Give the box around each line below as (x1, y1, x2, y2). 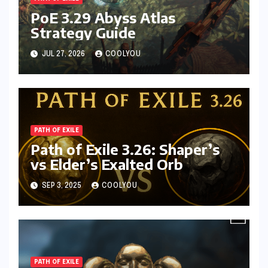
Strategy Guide (31, 23, 136, 42)
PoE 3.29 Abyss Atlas (31, 8, 175, 27)
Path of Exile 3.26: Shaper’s (31, 140, 220, 159)
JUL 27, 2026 (40, 51, 87, 59)
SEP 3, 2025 (40, 182, 83, 190)
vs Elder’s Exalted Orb (31, 155, 183, 173)
